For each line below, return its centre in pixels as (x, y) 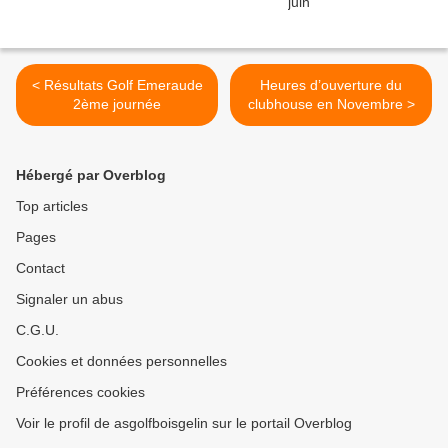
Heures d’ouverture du (331, 85)
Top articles (52, 206)
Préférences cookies (80, 392)
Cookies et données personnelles (121, 361)
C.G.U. (37, 330)
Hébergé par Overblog (91, 175)
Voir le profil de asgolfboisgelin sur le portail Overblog (184, 423)
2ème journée (117, 104)
